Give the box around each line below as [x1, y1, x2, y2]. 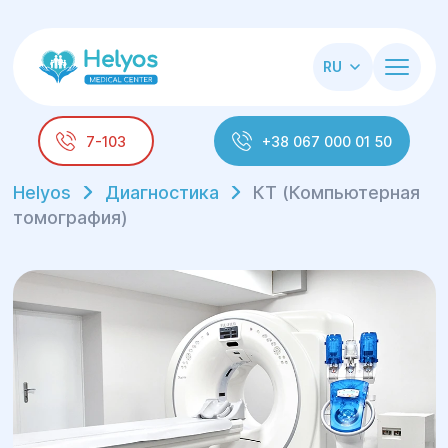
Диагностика [104, 182, 219, 203]
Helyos [12, 182, 71, 203]
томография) [12, 207, 128, 228]
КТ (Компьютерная [252, 182, 420, 203]
